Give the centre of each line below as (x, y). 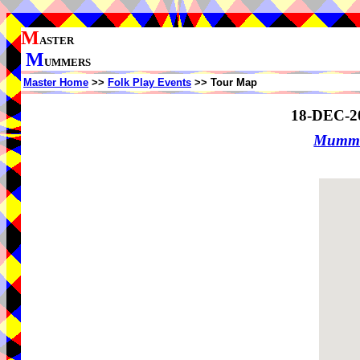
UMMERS (67, 62)
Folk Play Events (149, 82)
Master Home (56, 82)
